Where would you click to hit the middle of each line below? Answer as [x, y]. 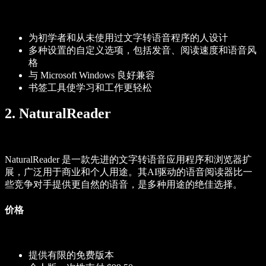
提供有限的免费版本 [71, 255]
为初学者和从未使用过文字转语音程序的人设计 [128, 37]
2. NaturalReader [60, 114]
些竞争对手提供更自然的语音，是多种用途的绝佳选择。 [123, 185]
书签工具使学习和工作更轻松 [90, 87]
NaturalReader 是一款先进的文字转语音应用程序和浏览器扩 [128, 160]
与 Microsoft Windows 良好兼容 [92, 75]
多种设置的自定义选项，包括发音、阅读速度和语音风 [142, 50]
